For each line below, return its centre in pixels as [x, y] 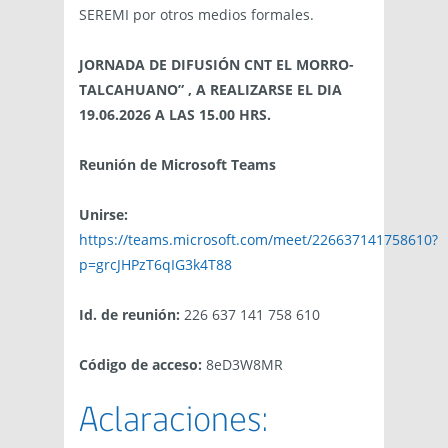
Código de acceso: [140, 365]
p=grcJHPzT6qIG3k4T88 [155, 265]
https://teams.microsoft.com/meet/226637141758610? [258, 240]
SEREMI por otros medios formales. [196, 15]
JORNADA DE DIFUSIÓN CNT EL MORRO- [216, 65]
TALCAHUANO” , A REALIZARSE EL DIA [210, 90]
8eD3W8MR [242, 365]
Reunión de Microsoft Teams [177, 165]
